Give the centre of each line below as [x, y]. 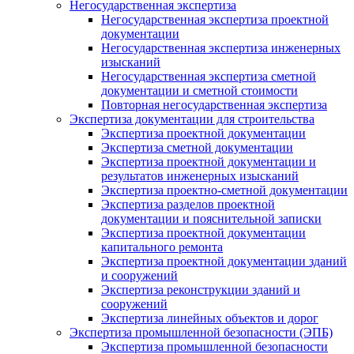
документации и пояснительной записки [211, 218]
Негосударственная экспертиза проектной [215, 19]
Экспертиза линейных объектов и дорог [210, 318]
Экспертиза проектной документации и [209, 162]
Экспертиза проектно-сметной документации [224, 190]
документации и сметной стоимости [200, 90]
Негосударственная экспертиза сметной [209, 76]
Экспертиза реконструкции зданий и [201, 290]
